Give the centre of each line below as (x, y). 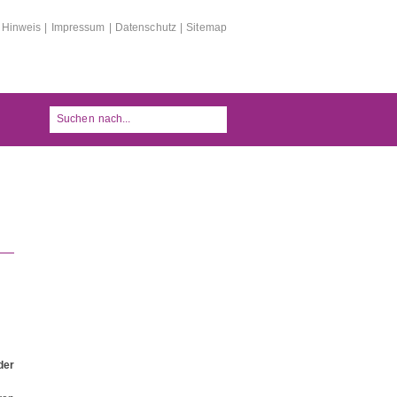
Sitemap (206, 27)
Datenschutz (145, 27)
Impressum (78, 27)
